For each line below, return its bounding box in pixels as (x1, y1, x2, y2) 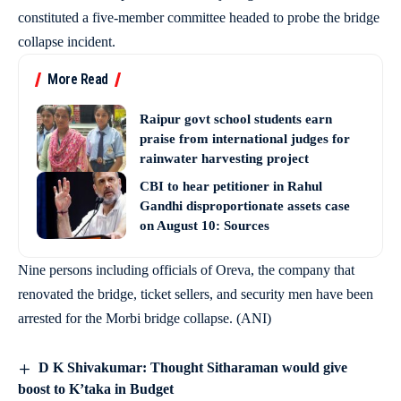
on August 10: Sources (140, 218, 269, 233)
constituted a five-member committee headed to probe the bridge (18, 10, 380, 25)
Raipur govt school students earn (140, 111, 332, 126)
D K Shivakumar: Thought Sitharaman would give (38, 360, 348, 375)
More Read (47, 71, 108, 88)
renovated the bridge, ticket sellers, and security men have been (18, 286, 373, 302)
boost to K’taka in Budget (18, 380, 174, 397)
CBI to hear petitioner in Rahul (140, 178, 322, 193)
